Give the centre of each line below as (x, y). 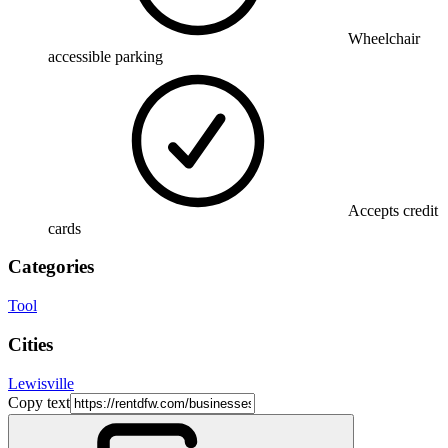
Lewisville (41, 383)
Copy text (39, 402)
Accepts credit (393, 210)
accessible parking (105, 56)
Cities (30, 344)
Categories (51, 267)
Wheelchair (384, 38)
